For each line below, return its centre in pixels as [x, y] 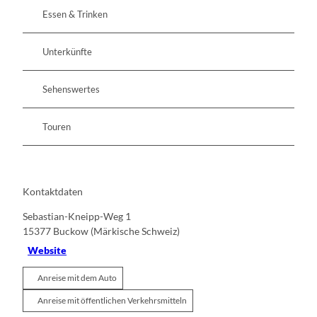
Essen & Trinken [75, 14]
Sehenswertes [71, 89]
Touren [57, 126]
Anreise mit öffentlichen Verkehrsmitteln [112, 301]
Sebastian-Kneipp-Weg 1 [77, 217]
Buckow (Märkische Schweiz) [116, 231]
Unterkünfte [67, 51]
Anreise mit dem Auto [77, 278]
